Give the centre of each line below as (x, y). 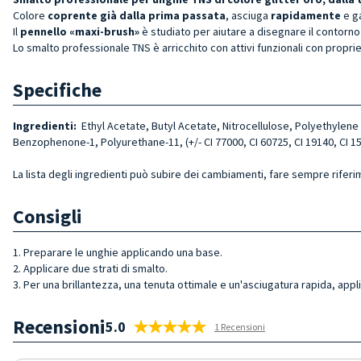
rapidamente (307, 15)
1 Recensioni (240, 326)
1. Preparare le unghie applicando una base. (118, 252)
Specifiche (57, 89)
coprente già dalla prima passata (137, 15)
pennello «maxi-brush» (81, 31)
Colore (30, 15)
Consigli (48, 216)
